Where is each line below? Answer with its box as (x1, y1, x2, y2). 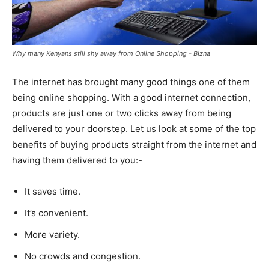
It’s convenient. (25, 207, 88, 219)
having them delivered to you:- (12, 154, 142, 166)
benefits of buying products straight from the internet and (12, 138, 256, 150)
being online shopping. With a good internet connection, (12, 91, 250, 103)
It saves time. (25, 185, 80, 197)
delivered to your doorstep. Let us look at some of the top (12, 122, 256, 134)
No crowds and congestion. (25, 250, 141, 262)
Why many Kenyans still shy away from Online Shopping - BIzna (12, 49, 210, 58)
